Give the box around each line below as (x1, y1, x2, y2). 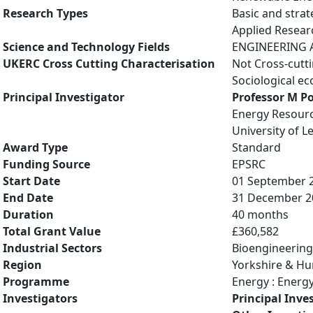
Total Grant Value (3, 224, 101, 239)
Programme (3, 274, 69, 289)
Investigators (3, 291, 78, 306)
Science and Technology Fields (3, 39, 170, 54)
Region (3, 257, 42, 272)
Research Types (3, 6, 88, 21)
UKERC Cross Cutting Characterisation (3, 56, 215, 71)
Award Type (3, 140, 68, 155)
